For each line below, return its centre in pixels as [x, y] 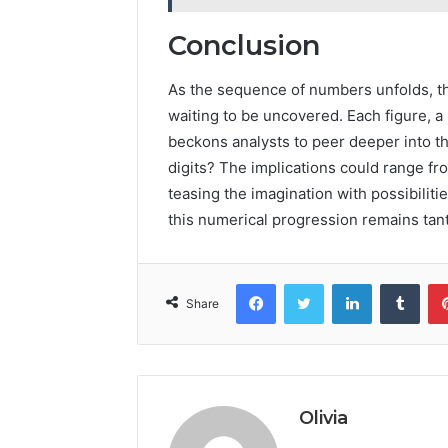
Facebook [305, 283]
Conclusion [244, 45]
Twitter [345, 283]
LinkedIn [397, 283]
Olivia [323, 418]
